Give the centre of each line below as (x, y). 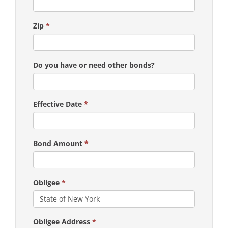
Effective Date (59, 104)
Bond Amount (59, 143)
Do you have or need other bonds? (94, 65)
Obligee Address (63, 221)
